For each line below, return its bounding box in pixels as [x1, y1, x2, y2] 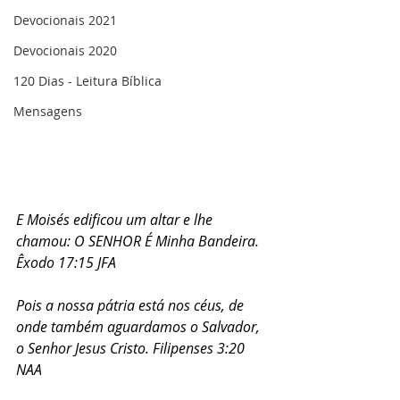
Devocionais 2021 [13, 12, 117, 29]
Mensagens [13, 103, 82, 120]
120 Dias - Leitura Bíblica [13, 72, 162, 89]
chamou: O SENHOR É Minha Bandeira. [16, 231, 262, 251]
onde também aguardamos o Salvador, [16, 317, 263, 337]
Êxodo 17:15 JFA [16, 253, 116, 272]
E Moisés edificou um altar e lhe [16, 210, 216, 229]
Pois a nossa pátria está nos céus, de [16, 296, 247, 315]
